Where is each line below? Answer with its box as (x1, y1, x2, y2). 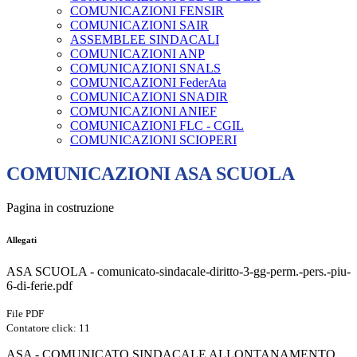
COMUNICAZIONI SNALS (70, 61, 221, 76)
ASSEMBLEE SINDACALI (70, 33, 219, 47)
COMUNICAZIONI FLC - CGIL (70, 119, 244, 133)
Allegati (6, 235, 37, 245)
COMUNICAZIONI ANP (70, 47, 205, 61)
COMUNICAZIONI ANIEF (70, 104, 217, 119)
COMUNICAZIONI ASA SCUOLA (6, 163, 295, 185)
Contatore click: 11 (6, 322, 90, 335)
